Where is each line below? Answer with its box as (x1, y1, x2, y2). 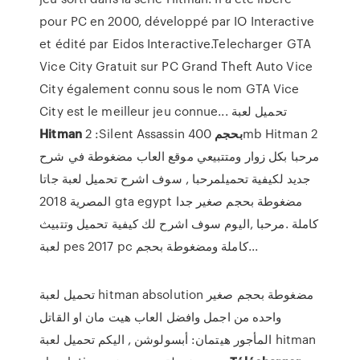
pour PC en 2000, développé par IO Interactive (39, 12, 314, 30)
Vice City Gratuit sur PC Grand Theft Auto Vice (39, 57, 313, 75)
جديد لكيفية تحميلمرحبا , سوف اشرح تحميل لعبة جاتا (39, 170, 311, 187)
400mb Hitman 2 (187, 125, 212, 142)
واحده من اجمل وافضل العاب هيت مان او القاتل (39, 308, 282, 325)
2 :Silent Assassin (81, 125, 188, 142)
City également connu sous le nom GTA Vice (39, 80, 300, 97)
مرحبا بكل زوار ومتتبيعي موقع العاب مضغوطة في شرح (39, 147, 320, 165)
